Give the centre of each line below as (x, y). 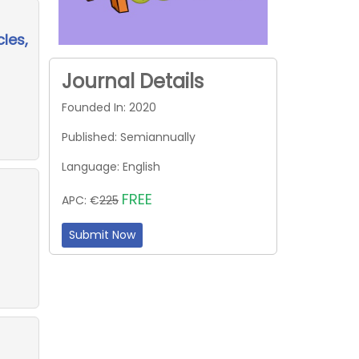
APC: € (81, 200)
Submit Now (102, 234)
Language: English (111, 166)
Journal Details (133, 81)
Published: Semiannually (129, 137)
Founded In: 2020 (109, 107)
